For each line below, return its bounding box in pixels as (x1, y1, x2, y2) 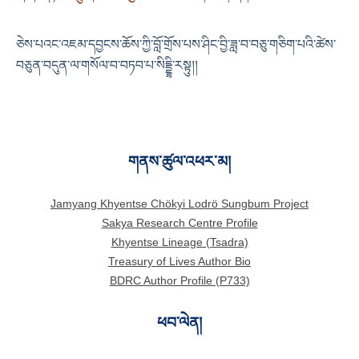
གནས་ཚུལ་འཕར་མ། (128, 152, 231, 170)
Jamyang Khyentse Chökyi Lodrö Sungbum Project (50, 197, 309, 210)
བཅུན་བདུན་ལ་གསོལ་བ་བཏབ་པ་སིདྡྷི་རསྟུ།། (16, 58, 198, 72)
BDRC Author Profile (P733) (109, 274, 250, 287)
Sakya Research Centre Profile (101, 216, 258, 229)
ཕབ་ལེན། (157, 314, 202, 331)
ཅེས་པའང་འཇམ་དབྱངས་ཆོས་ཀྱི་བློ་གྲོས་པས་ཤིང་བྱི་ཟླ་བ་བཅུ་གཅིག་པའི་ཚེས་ (16, 37, 336, 51)
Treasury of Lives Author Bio (108, 255, 251, 268)
